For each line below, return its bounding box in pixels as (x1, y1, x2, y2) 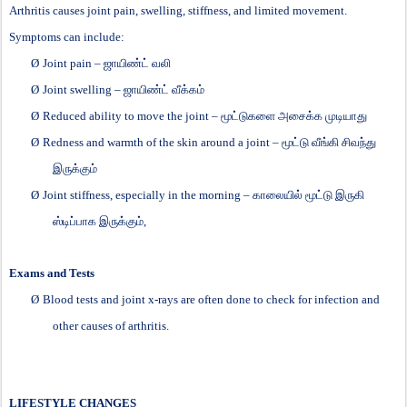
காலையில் (253, 187, 303, 202)
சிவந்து (342, 134, 376, 149)
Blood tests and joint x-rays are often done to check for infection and (43, 292, 380, 306)
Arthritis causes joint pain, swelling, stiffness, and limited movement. (9, 3, 347, 17)
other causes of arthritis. (53, 318, 169, 333)
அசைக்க (278, 108, 323, 123)
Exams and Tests (9, 265, 94, 280)
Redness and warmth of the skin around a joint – (43, 134, 282, 149)
